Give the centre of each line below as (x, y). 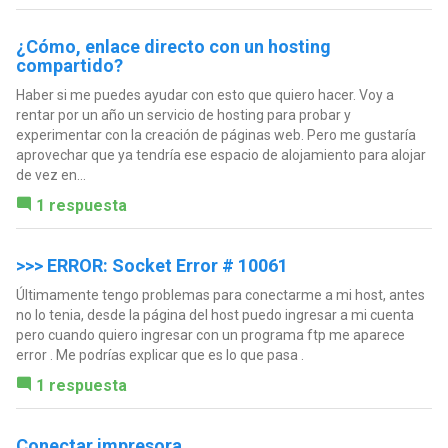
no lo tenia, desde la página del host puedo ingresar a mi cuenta (214, 315)
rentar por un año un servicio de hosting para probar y (183, 115)
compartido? (69, 66)
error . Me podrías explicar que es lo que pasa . (159, 355)
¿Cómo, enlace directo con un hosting (173, 47)
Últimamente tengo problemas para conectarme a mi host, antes (220, 295)
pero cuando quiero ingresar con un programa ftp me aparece (210, 335)
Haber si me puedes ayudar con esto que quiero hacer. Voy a (204, 95)
